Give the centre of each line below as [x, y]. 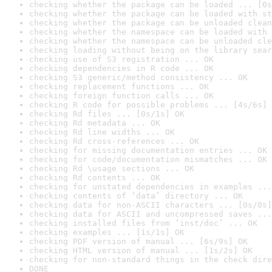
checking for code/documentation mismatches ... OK [148, 159]
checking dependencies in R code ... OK [121, 68]
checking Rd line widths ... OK [102, 132]
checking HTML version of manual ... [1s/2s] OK [141, 250]
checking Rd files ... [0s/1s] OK [107, 114]
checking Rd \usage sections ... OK [112, 168]
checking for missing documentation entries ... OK [148, 150]
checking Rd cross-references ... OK [114, 141]
